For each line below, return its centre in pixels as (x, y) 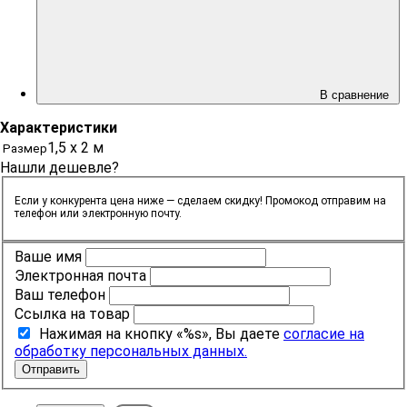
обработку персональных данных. (131, 352)
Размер (25, 148)
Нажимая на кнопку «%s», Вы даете (161, 334)
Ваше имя (48, 257)
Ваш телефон (60, 295)
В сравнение (356, 94)
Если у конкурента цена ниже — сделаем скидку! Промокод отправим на (200, 200)
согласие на (324, 334)
